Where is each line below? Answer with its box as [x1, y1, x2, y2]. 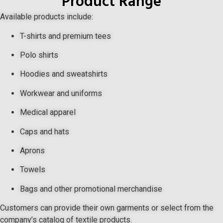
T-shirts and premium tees [20, 31, 111, 41]
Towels [20, 165, 45, 175]
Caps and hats [20, 126, 69, 136]
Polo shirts [20, 50, 58, 60]
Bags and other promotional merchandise [20, 184, 162, 194]
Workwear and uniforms [20, 88, 102, 98]
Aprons [20, 145, 45, 155]
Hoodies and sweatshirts [20, 69, 108, 79]
